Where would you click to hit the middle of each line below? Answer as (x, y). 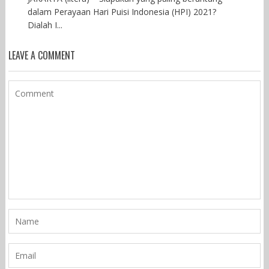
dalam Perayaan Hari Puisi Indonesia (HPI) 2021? (122, 12)
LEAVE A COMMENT (41, 56)
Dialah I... (45, 25)
